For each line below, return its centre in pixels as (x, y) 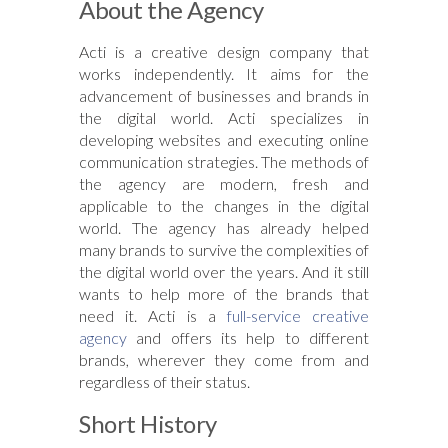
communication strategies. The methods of (224, 161)
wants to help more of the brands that (224, 293)
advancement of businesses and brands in (224, 95)
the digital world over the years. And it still (224, 271)
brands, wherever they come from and (224, 359)
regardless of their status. (164, 381)
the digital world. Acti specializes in (224, 117)
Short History (148, 423)
